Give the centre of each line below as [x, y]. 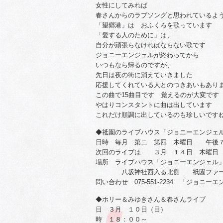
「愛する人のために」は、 [134, 35]
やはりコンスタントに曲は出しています [154, 105]
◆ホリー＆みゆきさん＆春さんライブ [151, 199]
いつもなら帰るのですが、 [134, 65]
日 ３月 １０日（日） [131, 209]
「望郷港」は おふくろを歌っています [154, 25]
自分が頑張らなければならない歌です [151, 45]
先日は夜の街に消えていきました [144, 75]
